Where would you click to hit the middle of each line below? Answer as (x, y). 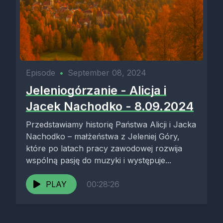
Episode (41, 73)
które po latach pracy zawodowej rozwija (104, 148)
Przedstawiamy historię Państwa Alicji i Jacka (111, 124)
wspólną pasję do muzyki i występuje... (99, 160)
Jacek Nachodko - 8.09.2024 (110, 106)
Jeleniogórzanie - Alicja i (96, 90)
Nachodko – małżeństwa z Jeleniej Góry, (103, 136)
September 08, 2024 (107, 73)
